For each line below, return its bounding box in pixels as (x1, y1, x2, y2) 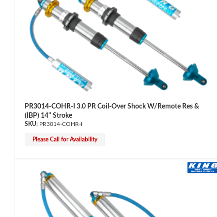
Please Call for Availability (32, 136, 97, 142)
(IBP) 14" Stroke (25, 112, 72, 119)
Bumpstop (15, 98, 46, 106)
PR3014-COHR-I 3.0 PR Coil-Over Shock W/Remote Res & (25, 103, 199, 110)
